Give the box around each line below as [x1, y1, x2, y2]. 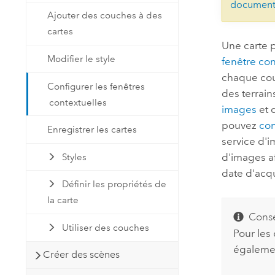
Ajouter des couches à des [47, 10, 163, 21]
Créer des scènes [43, 249, 120, 261]
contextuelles [49, 96, 107, 108]
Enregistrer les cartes [47, 124, 137, 136]
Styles [61, 151, 87, 163]
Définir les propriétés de [61, 179, 166, 190]
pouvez [222, 119, 260, 132]
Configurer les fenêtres [47, 80, 145, 92]
